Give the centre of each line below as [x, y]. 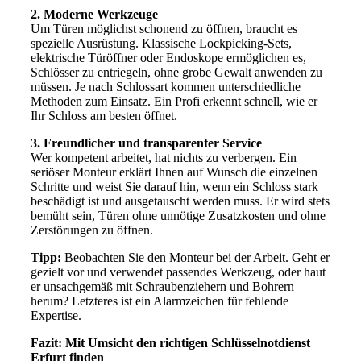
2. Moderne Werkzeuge [94, 14]
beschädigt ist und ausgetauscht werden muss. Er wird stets [180, 201]
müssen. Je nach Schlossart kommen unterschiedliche [165, 86]
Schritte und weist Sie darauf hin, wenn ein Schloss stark [174, 186]
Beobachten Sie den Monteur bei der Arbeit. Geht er [195, 257]
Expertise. [56, 315]
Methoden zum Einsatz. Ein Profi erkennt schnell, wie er [174, 101]
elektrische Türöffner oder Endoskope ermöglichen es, [168, 57]
